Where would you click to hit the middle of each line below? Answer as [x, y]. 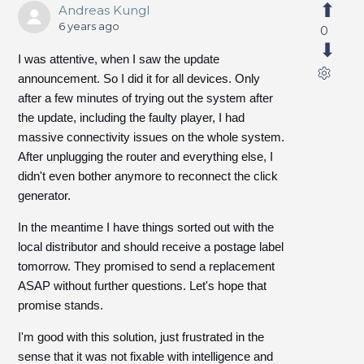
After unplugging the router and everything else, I [146, 156]
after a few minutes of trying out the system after [146, 98]
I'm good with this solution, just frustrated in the [141, 337]
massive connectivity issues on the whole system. [152, 137]
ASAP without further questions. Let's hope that [143, 286]
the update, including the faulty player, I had [132, 117]
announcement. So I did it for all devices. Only [139, 78]
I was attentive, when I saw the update [119, 59]
